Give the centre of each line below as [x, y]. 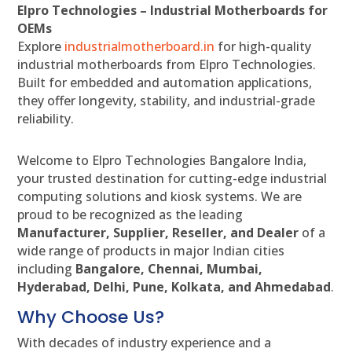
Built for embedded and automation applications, [165, 83]
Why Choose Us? [91, 317]
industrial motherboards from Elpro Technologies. [167, 65]
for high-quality [263, 47]
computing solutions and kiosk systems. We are [160, 197]
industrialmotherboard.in [140, 47]
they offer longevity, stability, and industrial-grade [167, 101]
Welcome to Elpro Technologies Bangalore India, [162, 161]
